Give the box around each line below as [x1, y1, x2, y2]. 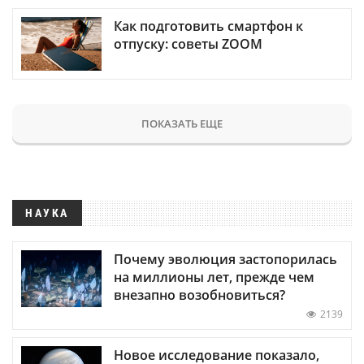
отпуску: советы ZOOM [114, 34, 262, 53]
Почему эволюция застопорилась [114, 249, 337, 268]
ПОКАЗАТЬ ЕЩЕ [141, 115, 223, 131]
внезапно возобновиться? [114, 285, 285, 304]
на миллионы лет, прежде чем [114, 267, 314, 286]
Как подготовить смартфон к [114, 16, 303, 35]
